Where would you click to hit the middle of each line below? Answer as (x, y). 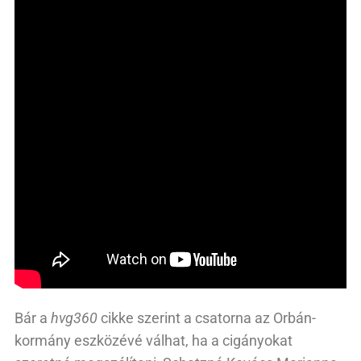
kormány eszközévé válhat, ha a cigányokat (154, 340)
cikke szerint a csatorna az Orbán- (207, 317)
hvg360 (74, 317)
